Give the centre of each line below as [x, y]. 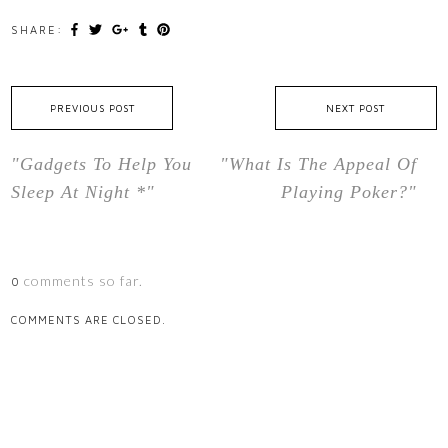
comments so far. [84, 281]
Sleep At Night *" [83, 192]
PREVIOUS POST [92, 108]
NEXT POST [356, 108]
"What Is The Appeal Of [318, 164]
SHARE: [37, 30]
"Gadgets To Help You [102, 164]
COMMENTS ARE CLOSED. [89, 320]
